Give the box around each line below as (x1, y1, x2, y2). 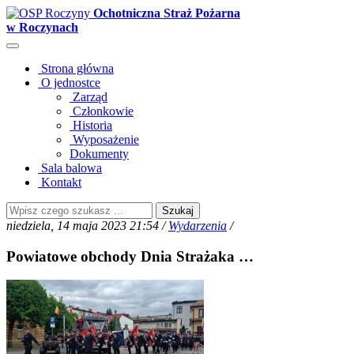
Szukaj (162, 205, 194, 217)
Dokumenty (70, 147, 129, 160)
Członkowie (70, 104, 134, 118)
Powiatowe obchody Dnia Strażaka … (6, 247, 254, 265)
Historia (70, 119, 112, 132)
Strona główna (38, 62, 114, 75)
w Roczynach (6, 21, 78, 34)
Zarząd (70, 90, 107, 104)
